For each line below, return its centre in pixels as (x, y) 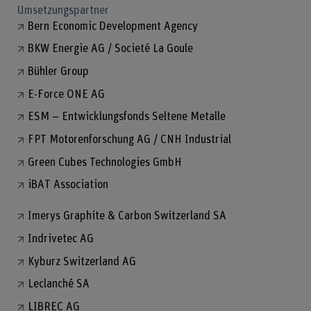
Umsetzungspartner (62, 10)
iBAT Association (68, 185)
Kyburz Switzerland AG (82, 261)
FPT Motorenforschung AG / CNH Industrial (129, 140)
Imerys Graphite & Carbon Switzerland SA (127, 216)
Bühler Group (58, 71)
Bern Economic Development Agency (112, 26)
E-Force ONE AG (66, 94)
